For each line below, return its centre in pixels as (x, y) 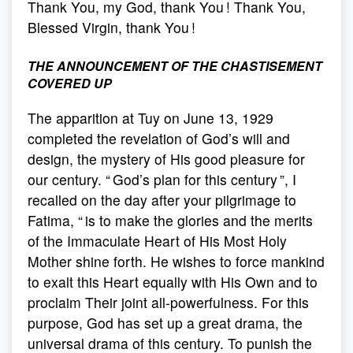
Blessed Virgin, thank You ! (111, 27)
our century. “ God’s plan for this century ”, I (162, 179)
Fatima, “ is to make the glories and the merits (170, 220)
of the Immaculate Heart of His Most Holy (157, 241)
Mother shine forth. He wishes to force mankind (176, 261)
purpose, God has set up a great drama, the (165, 323)
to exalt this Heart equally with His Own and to (173, 282)
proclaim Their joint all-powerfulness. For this (168, 302)
